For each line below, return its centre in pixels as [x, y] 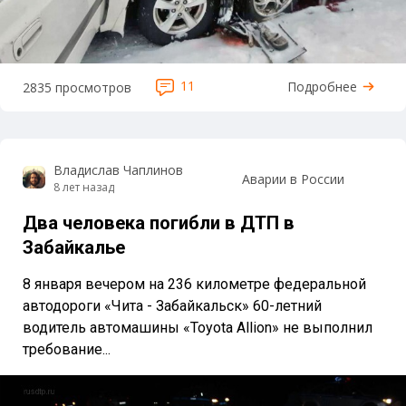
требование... [67, 350]
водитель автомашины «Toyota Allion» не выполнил [198, 328]
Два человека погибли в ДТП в [159, 223]
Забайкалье [74, 248]
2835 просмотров [77, 88]
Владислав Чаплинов [118, 170]
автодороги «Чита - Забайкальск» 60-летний [172, 306]
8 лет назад [83, 188]
